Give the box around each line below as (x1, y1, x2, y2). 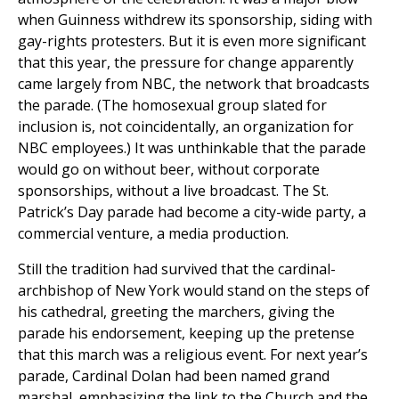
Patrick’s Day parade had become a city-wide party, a (18, 202, 366, 223)
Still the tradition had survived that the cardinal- (18, 259, 336, 280)
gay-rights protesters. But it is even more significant (18, 31, 366, 52)
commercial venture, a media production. (18, 224, 289, 244)
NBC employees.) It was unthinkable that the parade (18, 138, 366, 159)
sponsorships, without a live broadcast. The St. (18, 181, 329, 201)
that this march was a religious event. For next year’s (18, 345, 368, 365)
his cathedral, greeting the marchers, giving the (18, 302, 335, 322)
